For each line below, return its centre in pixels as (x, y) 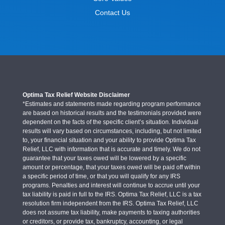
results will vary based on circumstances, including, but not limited (112, 131)
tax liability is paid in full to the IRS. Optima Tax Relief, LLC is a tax (112, 194)
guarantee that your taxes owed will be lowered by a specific (104, 158)
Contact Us (112, 12)
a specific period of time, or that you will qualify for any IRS (101, 176)
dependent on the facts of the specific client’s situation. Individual (110, 122)
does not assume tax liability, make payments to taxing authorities (111, 212)
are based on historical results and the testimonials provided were (112, 113)
